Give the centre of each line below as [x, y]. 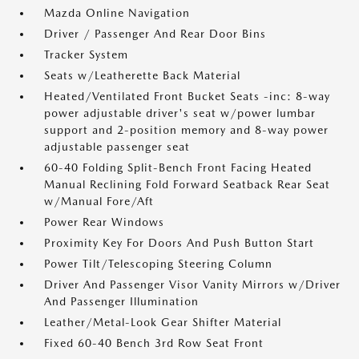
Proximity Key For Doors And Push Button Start [179, 243]
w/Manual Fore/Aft [99, 201]
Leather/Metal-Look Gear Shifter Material [163, 322]
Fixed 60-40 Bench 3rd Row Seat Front [154, 343]
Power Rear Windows [104, 222]
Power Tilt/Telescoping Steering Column [158, 264]
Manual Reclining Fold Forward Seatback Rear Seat [187, 184]
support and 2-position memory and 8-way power [186, 130]
